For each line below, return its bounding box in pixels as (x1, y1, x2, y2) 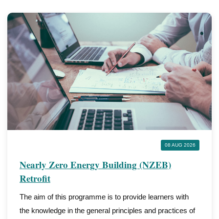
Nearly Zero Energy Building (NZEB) (20, 158, 171, 171)
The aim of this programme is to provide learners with (20, 193, 189, 201)
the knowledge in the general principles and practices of (20, 206, 195, 215)
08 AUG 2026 (165, 142, 196, 148)
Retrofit (20, 172, 50, 185)
